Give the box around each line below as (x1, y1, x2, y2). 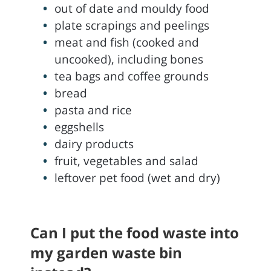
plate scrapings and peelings (54, 18, 209, 33)
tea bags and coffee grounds (54, 68, 209, 84)
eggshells (54, 119, 104, 135)
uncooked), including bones (54, 51, 206, 67)
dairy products (54, 136, 134, 152)
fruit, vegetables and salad (54, 153, 198, 169)
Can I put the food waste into (30, 223, 239, 243)
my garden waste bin (30, 243, 182, 263)
